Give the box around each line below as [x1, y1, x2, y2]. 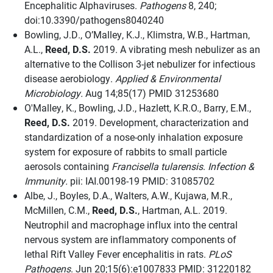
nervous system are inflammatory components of [24, 233, 236, 246]
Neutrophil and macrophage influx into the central [24, 218, 238, 231]
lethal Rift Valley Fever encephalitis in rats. [24, 247, 208, 260]
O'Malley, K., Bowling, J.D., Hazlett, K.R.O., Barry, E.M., [24, 101, 251, 114]
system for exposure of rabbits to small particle [24, 145, 227, 158]
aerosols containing [24, 160, 112, 172]
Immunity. [24, 174, 68, 187]
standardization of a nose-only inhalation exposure [24, 130, 243, 143]
